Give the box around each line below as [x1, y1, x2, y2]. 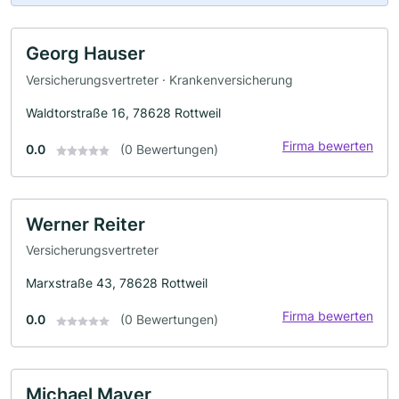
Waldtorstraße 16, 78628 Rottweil [26, 104, 221, 120]
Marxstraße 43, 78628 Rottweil [26, 275, 208, 291]
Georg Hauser [26, 43, 145, 65]
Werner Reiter [26, 213, 145, 235]
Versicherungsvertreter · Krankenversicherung [26, 71, 293, 87]
